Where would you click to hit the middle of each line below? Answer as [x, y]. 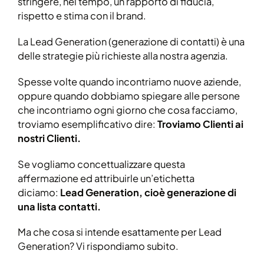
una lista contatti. [59, 206]
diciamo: [39, 192]
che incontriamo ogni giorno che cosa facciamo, [128, 110]
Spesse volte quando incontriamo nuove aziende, [129, 81]
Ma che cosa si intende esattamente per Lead [120, 232]
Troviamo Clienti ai [200, 124]
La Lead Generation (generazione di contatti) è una [131, 41]
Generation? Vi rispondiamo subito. [98, 246]
